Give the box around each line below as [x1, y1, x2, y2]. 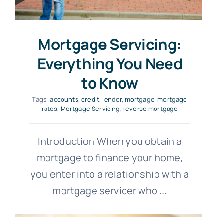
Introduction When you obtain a [37, 135, 182, 148]
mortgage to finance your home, [36, 151, 183, 164]
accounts [50, 95, 78, 104]
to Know [81, 73, 138, 93]
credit [81, 95, 100, 104]
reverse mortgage [123, 104, 178, 113]
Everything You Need [37, 53, 183, 74]
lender [102, 95, 122, 104]
